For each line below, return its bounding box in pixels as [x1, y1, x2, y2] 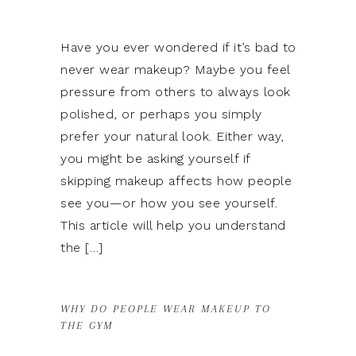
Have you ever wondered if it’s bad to [60, 40, 296, 55]
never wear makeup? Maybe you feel [60, 62, 290, 77]
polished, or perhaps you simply [60, 106, 262, 122]
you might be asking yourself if [60, 151, 250, 166]
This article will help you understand [60, 218, 286, 233]
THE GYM [60, 319, 114, 331]
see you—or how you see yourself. [60, 195, 277, 211]
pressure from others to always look [60, 84, 291, 99]
